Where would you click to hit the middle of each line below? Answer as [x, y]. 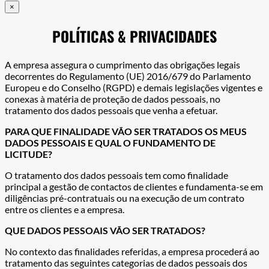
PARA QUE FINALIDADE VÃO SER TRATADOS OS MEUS [126, 131]
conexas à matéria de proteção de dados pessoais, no [113, 99]
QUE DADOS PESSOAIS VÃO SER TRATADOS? [105, 231]
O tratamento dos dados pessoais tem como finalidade [116, 175]
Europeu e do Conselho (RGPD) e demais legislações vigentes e [134, 88]
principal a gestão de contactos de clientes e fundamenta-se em [134, 187]
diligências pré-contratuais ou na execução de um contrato [125, 198]
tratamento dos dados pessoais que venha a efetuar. [111, 110]
